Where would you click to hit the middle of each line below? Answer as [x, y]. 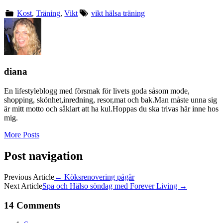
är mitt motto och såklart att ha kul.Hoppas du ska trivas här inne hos [111, 109]
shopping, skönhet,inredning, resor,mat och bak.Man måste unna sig [111, 100]
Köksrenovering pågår [98, 177]
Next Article [23, 186]
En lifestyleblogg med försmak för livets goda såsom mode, [97, 91]
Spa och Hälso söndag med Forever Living [111, 186]
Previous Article [29, 177]
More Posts [22, 135]
